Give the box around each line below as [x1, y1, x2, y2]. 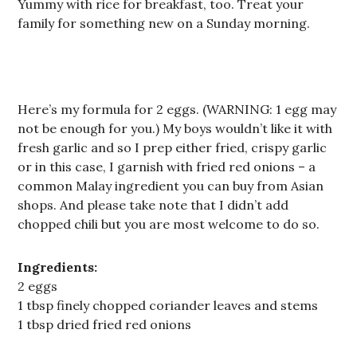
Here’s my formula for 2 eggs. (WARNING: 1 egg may [18, 101, 337, 117]
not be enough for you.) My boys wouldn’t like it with [18, 120, 333, 136]
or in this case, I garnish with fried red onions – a [18, 159, 316, 175]
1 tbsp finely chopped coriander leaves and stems [18, 297, 319, 313]
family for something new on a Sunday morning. [18, 15, 311, 31]
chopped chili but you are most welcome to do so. [18, 216, 320, 232]
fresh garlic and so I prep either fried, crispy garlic [18, 139, 328, 155]
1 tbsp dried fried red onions [18, 316, 192, 332]
